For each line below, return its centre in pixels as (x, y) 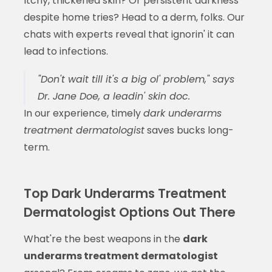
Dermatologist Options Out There (129, 212)
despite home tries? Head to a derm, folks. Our (134, 17)
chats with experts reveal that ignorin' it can (129, 34)
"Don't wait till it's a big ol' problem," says (136, 79)
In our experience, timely (83, 113)
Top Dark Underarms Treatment (125, 193)
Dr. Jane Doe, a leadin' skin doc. (114, 96)
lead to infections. (66, 51)
